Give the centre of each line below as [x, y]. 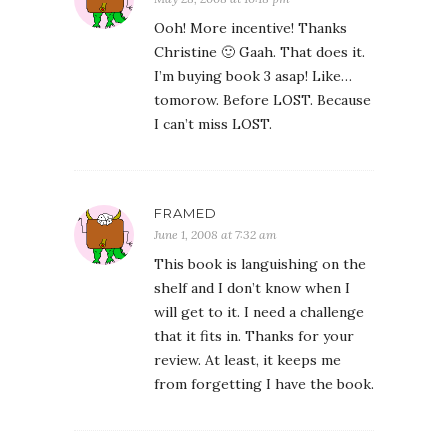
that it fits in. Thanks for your [254, 336]
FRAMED [185, 213]
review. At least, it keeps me [247, 360]
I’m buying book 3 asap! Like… [253, 76]
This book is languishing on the [260, 264]
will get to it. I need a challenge [259, 312]
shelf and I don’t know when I [252, 288]
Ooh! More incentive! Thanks [250, 28]
